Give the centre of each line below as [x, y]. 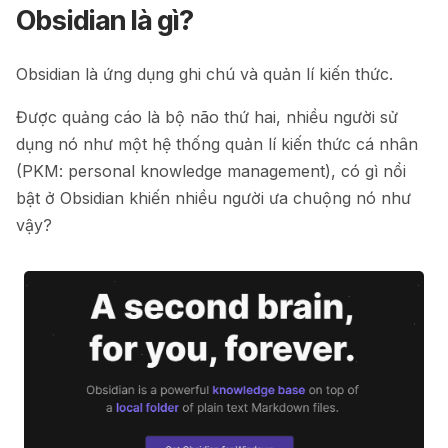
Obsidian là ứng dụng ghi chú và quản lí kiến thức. [204, 74]
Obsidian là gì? [105, 20]
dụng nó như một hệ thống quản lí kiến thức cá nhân [217, 144]
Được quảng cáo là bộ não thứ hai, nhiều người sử [207, 117]
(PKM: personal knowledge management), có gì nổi [211, 171]
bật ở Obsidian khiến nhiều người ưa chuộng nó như [213, 198]
